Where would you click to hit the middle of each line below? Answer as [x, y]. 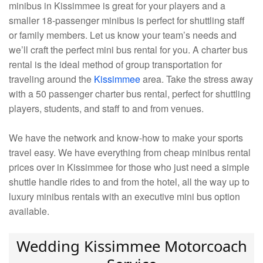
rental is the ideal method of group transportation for [115, 65]
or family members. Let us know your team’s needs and [123, 35]
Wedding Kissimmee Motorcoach [131, 247]
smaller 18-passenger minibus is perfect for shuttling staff [127, 21]
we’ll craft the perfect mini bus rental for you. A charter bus [128, 50]
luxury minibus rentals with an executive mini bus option [124, 197]
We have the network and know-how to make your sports [126, 138]
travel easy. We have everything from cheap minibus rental [130, 153]
